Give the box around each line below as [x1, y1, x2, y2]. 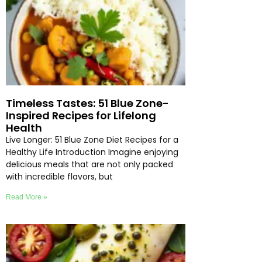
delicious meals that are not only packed [6, 158, 173, 170]
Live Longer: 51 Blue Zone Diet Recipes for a [6, 133, 178, 146]
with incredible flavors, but [6, 170, 113, 182]
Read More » [6, 192, 47, 201]
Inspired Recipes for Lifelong [6, 108, 156, 123]
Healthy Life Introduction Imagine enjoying [6, 146, 178, 158]
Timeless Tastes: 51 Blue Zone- [6, 95, 169, 111]
